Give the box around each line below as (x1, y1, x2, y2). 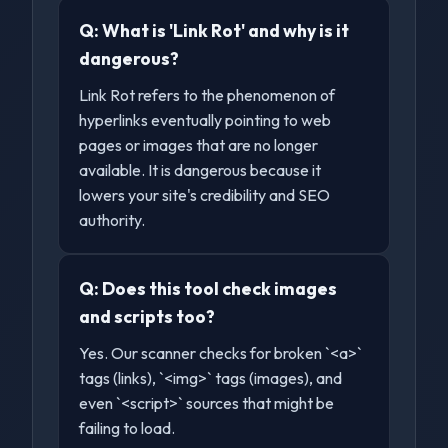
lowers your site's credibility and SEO (79, 185, 331, 205)
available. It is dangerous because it (79, 160, 322, 180)
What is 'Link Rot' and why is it (102, 19, 350, 42)
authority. (79, 210, 146, 230)
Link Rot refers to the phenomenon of (79, 85, 336, 105)
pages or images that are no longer (79, 135, 319, 155)
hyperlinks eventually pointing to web (79, 110, 332, 130)
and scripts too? (79, 305, 216, 328)
